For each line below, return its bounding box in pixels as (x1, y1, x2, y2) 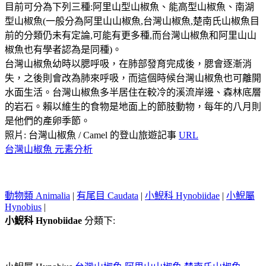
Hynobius (5, 201, 42, 212)
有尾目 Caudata (77, 190, 138, 201)
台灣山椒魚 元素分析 (5, 144, 93, 154)
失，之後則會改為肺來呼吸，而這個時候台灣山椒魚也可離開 (5, 72, 261, 83)
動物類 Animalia (5, 190, 70, 201)
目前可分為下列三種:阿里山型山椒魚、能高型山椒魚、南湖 (5, 1, 254, 12)
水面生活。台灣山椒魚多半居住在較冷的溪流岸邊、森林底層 (5, 87, 261, 97)
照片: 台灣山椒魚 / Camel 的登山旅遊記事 (5, 129, 179, 140)
